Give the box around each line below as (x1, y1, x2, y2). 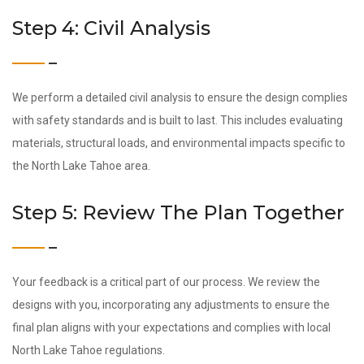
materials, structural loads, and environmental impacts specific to (12, 136, 345, 149)
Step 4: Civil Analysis (12, 16, 210, 40)
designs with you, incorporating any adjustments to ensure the (12, 298, 330, 311)
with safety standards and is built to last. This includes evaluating (12, 114, 343, 127)
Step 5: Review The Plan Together (12, 201, 344, 224)
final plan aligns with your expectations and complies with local (12, 321, 331, 334)
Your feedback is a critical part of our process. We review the (12, 275, 320, 288)
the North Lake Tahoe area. (12, 159, 150, 172)
